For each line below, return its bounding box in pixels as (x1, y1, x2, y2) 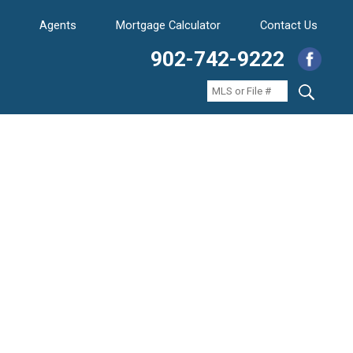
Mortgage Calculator (116, 18, 221, 32)
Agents (39, 18, 76, 32)
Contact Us (260, 18, 318, 32)
